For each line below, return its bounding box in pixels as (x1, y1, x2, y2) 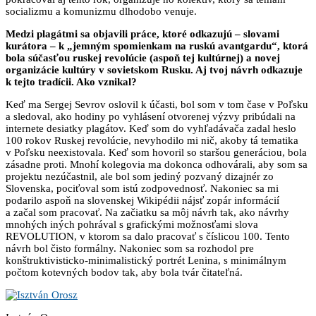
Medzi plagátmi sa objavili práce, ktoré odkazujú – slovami (6, 28, 279, 39)
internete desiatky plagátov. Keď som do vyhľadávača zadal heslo (6, 122, 296, 134)
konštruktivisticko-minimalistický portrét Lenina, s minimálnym (6, 254, 286, 266)
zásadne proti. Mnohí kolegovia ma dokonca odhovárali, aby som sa (6, 158, 308, 170)
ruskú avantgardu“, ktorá (189, 39, 308, 51)
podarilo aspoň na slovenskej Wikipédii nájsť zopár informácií (6, 194, 279, 206)
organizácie (6, 63, 62, 75)
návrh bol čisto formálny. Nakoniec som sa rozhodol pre (6, 242, 254, 254)
